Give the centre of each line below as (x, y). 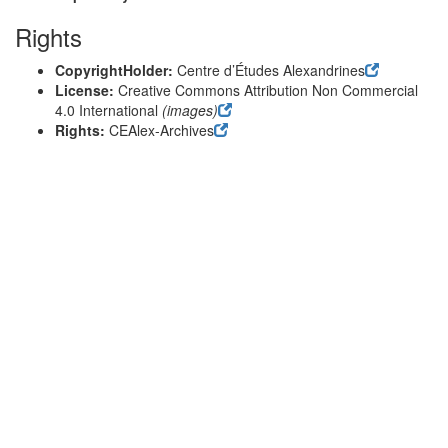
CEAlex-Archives (161, 130)
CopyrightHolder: (116, 70)
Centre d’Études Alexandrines (271, 70)
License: (86, 90)
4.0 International (106, 110)
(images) (188, 110)
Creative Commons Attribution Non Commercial (268, 90)
